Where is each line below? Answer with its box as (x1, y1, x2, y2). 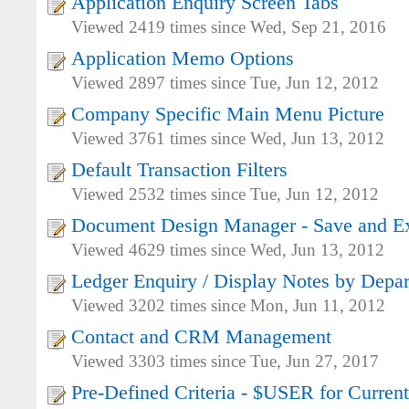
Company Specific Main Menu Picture (71, 103, 384, 125)
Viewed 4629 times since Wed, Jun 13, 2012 (71, 241, 384, 259)
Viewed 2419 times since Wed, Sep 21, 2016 (71, 18, 386, 37)
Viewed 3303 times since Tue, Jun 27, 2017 (71, 352, 379, 371)
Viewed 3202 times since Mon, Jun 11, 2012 (71, 297, 385, 315)
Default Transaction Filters (71, 159, 288, 181)
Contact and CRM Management (71, 326, 331, 348)
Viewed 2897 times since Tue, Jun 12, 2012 (71, 74, 379, 92)
